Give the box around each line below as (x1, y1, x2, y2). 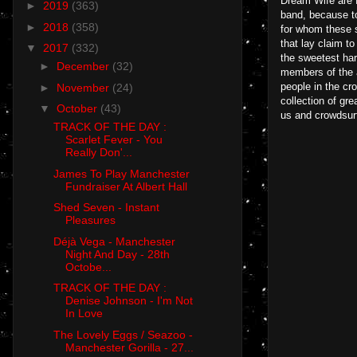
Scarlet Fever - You (65, 133, 163, 147)
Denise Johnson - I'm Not (65, 294, 193, 308)
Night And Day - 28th (65, 247, 170, 261)
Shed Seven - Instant (53, 201, 159, 214)
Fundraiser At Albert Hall (65, 179, 187, 193)
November (56, 80, 112, 94)
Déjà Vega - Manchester (53, 234, 175, 248)
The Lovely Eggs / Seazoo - (53, 328, 193, 341)
